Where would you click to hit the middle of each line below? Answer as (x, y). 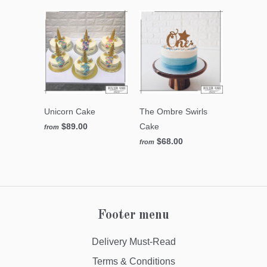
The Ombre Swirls (173, 112)
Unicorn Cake (70, 112)
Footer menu (133, 215)
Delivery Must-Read (133, 242)
